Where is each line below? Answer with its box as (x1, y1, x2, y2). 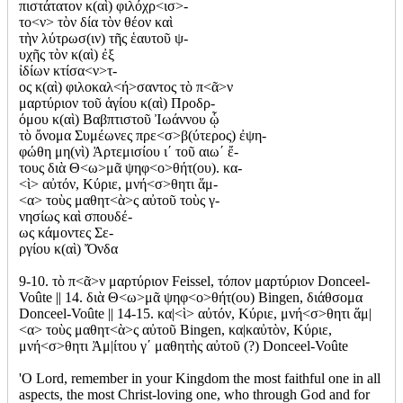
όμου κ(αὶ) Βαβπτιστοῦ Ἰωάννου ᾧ (19, 111, 219, 127)
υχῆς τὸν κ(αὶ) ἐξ (19, 46, 114, 62)
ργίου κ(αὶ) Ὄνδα (19, 240, 118, 256)
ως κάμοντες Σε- (19, 224, 113, 240)
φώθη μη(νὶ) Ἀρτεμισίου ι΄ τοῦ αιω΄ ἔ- (19, 143, 238, 159)
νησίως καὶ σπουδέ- (19, 208, 132, 224)
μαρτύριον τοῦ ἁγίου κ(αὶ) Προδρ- (19, 94, 215, 111)
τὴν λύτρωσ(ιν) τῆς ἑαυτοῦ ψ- (19, 30, 188, 46)
